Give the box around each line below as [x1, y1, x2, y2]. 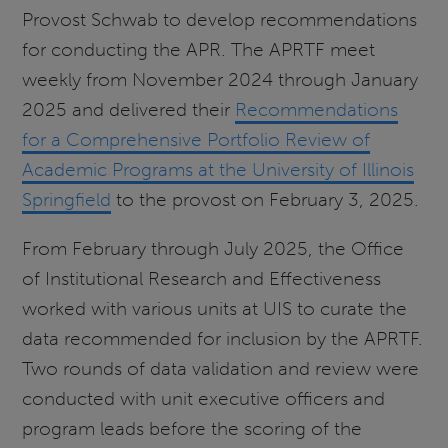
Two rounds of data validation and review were [22, 356, 420, 380]
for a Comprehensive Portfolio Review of [22, 127, 371, 151]
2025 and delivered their [22, 97, 236, 121]
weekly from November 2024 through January [22, 67, 419, 91]
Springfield [22, 187, 112, 211]
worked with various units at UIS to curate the [22, 296, 408, 320]
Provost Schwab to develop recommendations [22, 7, 418, 31]
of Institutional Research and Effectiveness [22, 266, 382, 290]
